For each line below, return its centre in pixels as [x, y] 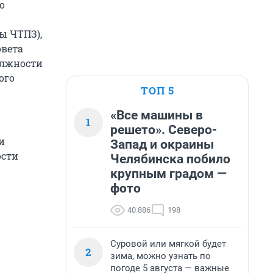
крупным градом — [168, 174]
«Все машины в [157, 115]
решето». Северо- [164, 130]
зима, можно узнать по [161, 256]
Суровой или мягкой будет [168, 244]
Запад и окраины [162, 144]
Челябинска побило [170, 159]
